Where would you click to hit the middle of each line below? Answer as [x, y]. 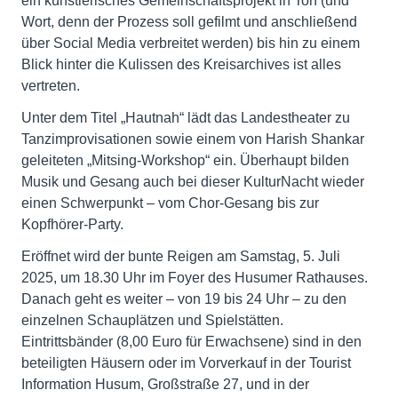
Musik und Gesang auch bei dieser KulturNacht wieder [193, 181]
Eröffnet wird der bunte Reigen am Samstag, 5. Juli [181, 256]
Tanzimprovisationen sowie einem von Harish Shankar [193, 139]
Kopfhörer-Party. [72, 224]
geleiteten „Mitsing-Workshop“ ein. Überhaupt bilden [185, 160]
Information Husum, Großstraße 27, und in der [165, 384]
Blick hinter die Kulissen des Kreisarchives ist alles [181, 64]
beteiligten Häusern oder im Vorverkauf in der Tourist [186, 362]
